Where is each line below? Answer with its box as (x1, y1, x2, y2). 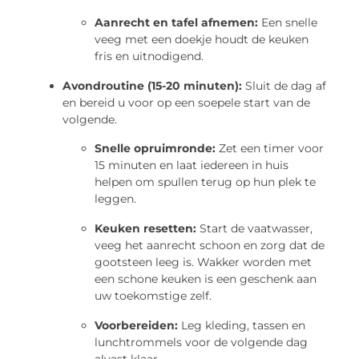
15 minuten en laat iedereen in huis (95, 157, 289, 172)
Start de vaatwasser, (196, 220, 313, 236)
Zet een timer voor (216, 140, 325, 155)
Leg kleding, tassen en (178, 317, 306, 333)
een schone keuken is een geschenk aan (95, 271, 317, 286)
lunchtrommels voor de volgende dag (95, 334, 309, 349)
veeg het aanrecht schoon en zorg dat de (95, 237, 325, 252)
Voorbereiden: (95, 317, 179, 333)
